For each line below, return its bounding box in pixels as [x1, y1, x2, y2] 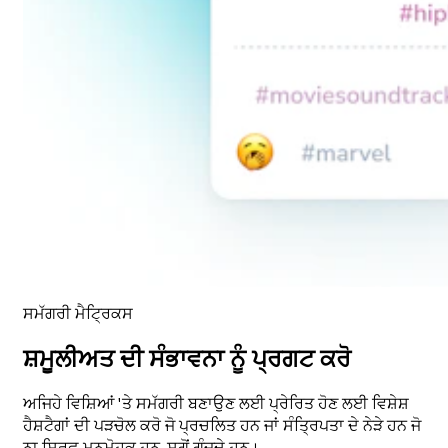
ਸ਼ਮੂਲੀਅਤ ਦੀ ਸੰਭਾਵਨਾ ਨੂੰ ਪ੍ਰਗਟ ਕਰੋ [23, 344, 351, 374]
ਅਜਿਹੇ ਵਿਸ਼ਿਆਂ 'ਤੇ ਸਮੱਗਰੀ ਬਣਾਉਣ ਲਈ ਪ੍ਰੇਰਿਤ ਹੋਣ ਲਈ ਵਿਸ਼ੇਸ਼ [23, 393, 409, 416]
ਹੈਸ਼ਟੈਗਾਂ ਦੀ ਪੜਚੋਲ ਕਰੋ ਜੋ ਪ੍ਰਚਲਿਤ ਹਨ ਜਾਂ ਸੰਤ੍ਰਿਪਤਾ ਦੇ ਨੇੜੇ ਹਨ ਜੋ [23, 415, 421, 438]
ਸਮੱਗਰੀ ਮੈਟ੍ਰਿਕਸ [23, 302, 133, 325]
